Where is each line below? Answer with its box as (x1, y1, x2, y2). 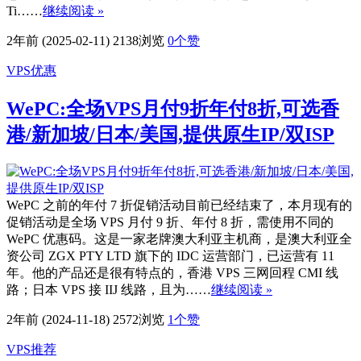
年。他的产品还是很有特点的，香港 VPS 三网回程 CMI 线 (6, 265, 338, 280)
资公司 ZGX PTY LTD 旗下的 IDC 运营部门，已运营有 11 (6, 248, 334, 263)
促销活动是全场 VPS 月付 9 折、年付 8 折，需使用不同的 (6, 214, 334, 229)
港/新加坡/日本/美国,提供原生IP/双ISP (6, 123, 334, 145)
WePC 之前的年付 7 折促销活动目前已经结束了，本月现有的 (6, 197, 352, 212)
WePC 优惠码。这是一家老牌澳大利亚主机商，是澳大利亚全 (6, 231, 352, 246)
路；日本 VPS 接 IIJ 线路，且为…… (6, 282, 211, 297)
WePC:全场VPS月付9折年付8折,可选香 (6, 98, 339, 119)
